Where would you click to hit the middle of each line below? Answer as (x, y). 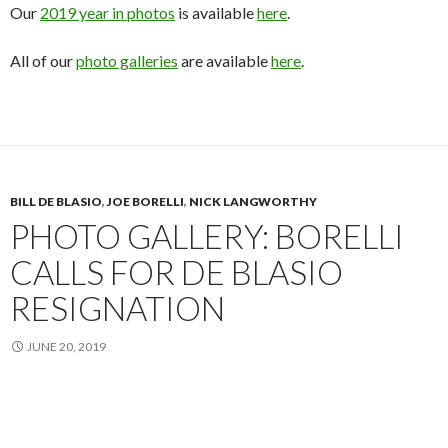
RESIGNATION (117, 308)
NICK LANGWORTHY (253, 202)
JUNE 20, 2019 (66, 347)
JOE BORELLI (145, 202)
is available (216, 13)
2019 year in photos (107, 13)
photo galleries (127, 61)
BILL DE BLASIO (56, 202)
